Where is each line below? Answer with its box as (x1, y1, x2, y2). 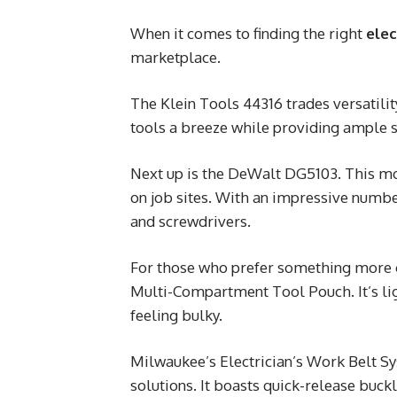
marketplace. (130, 47, 221, 66)
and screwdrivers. (130, 211, 251, 230)
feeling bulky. (130, 305, 222, 324)
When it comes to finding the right (130, 23, 366, 43)
